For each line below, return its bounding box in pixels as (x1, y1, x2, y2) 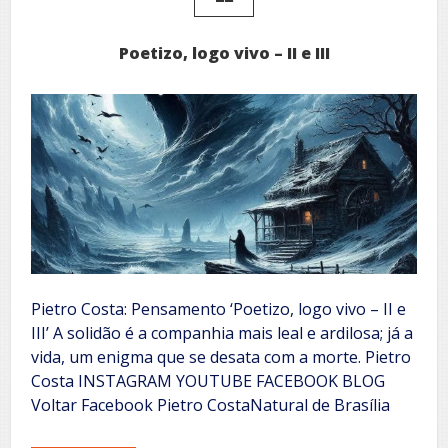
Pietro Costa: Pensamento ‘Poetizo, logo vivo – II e (31, 297, 406, 320)
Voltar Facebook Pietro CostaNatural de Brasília (31, 393, 390, 416)
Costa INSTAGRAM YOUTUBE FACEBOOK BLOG (31, 369, 385, 392)
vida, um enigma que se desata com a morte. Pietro (31, 345, 411, 368)
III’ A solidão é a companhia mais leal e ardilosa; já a (31, 321, 413, 344)
